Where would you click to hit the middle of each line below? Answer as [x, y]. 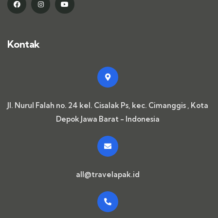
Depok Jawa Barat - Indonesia [108, 119]
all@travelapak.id [108, 175]
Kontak [24, 44]
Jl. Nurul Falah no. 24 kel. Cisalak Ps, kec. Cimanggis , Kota [108, 106]
